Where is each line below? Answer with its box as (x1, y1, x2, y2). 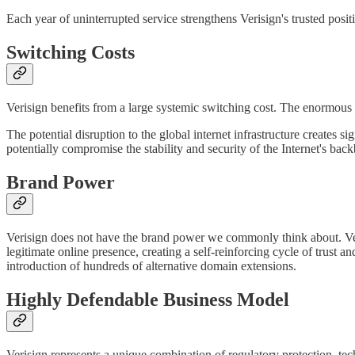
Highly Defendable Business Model (6, 288, 289, 310)
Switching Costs (6, 41, 135, 63)
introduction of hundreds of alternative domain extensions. (6, 258, 296, 273)
